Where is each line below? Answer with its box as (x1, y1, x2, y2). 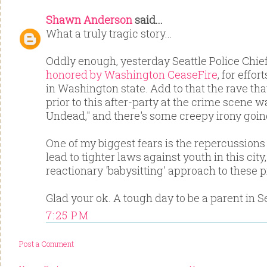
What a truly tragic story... (46, 26, 172, 41)
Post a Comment (19, 238, 74, 250)
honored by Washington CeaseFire (46, 67, 218, 82)
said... (132, 12, 163, 27)
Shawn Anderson (46, 12, 132, 27)
